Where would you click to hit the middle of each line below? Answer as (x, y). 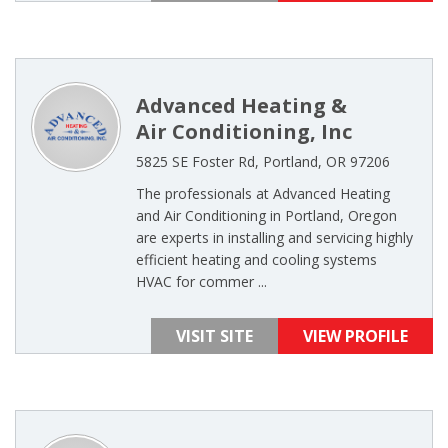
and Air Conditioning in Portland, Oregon (266, 215)
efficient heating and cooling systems (256, 259)
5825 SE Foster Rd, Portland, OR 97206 (263, 161)
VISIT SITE (214, 336)
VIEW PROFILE (355, 336)
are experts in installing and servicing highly (274, 237)
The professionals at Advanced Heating (263, 193)
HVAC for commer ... (201, 281)
